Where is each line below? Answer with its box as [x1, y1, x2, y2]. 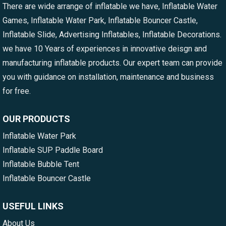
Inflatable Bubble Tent [3, 159, 79, 169]
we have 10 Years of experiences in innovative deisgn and [3, 43, 207, 53]
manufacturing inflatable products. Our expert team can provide [3, 58, 222, 68]
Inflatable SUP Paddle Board [3, 145, 103, 155]
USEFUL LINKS [3, 200, 64, 211]
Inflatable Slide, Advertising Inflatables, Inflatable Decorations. [3, 29, 221, 39]
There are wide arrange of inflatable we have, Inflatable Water [3, 1, 217, 11]
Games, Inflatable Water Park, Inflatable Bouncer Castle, [3, 15, 198, 25]
